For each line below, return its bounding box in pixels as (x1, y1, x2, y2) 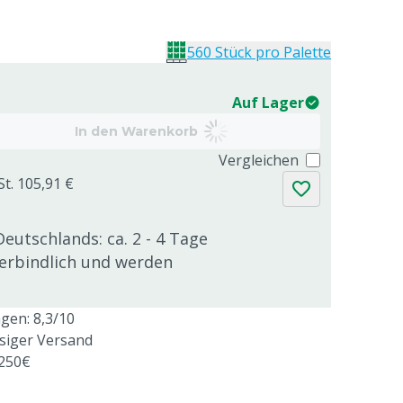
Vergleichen (219, 150, 299, 170)
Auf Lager (232, 93, 304, 112)
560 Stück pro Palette (187, 42, 331, 62)
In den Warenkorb (74, 123, 198, 139)
